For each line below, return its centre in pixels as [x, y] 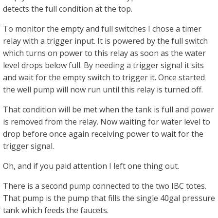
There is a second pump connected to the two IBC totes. [105, 186]
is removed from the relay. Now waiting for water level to [107, 122]
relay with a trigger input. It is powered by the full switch [105, 41]
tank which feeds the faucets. [56, 210]
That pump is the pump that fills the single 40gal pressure [109, 198]
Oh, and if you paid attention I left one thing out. [91, 166]
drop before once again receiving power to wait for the [103, 134]
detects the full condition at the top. [68, 9]
